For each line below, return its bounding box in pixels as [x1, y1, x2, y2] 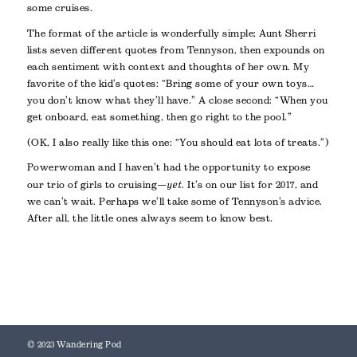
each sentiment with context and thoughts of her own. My [26, 61, 310, 73]
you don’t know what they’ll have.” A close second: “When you [26, 94, 328, 106]
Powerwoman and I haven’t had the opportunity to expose [26, 162, 311, 174]
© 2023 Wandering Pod [26, 339, 122, 350]
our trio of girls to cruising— [26, 179, 167, 191]
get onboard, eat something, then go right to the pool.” [26, 111, 292, 123]
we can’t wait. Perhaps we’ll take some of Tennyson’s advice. [26, 196, 323, 208]
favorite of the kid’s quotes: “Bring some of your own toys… [26, 77, 315, 89]
